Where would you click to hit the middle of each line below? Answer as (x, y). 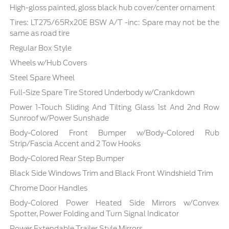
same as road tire (40, 33)
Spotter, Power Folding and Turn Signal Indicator (95, 214)
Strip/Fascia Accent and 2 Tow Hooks (75, 144)
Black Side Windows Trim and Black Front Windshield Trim (112, 174)
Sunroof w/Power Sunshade (60, 118)
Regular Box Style (41, 48)
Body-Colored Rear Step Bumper (67, 159)
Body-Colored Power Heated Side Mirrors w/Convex (114, 203)
